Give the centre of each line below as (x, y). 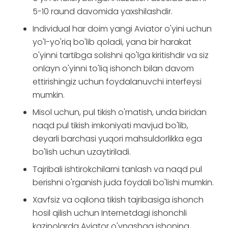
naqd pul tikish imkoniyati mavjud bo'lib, (110, 125)
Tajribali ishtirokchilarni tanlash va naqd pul (117, 169)
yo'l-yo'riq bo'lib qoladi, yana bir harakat (112, 42)
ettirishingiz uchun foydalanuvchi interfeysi (117, 82)
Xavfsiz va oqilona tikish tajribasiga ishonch (118, 200)
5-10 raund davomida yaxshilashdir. (103, 11)
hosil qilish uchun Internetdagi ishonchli (110, 213)
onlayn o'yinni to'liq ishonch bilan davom (113, 68)
